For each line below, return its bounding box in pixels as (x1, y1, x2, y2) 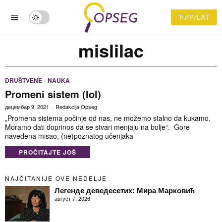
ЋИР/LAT (178, 12, 210, 22)
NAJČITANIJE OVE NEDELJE (5, 174, 107, 182)
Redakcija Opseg (55, 103, 97, 111)
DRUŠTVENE (5, 76, 42, 85)
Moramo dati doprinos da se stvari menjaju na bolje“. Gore (5, 122, 190, 132)
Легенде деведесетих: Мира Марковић (55, 185, 195, 196)
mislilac (78, 37, 144, 63)
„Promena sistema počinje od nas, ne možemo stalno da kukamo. (5, 113, 211, 123)
